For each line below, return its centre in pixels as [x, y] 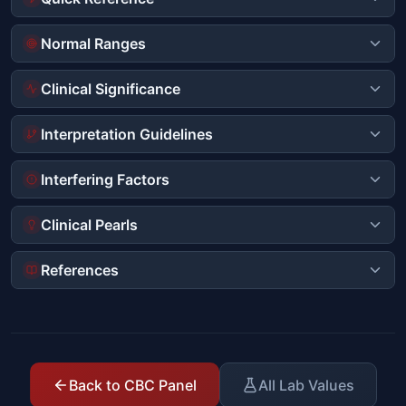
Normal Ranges [93, 43]
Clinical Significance [111, 88]
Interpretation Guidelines [127, 134]
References [80, 270]
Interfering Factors [105, 179]
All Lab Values [306, 385]
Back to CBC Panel [132, 385]
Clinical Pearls [89, 224]
